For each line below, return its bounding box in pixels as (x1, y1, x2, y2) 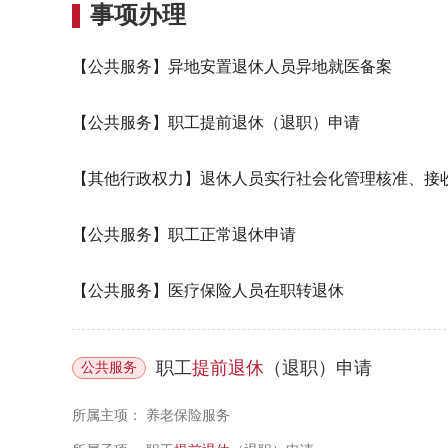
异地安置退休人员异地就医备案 (168, 58, 392, 75)
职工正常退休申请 (168, 226, 296, 243)
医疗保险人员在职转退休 (168, 282, 344, 299)
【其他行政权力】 (72, 170, 200, 187)
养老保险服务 (146, 408, 230, 423)
